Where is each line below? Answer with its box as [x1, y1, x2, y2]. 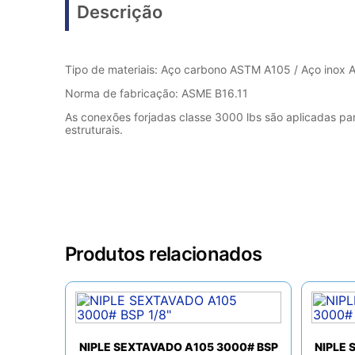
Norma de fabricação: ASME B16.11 [65, 86, 248, 100]
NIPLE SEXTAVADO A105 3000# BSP [78, 339, 278, 353]
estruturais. [65, 123, 123, 136]
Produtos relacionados [65, 242, 262, 265]
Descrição [77, 2, 162, 22]
